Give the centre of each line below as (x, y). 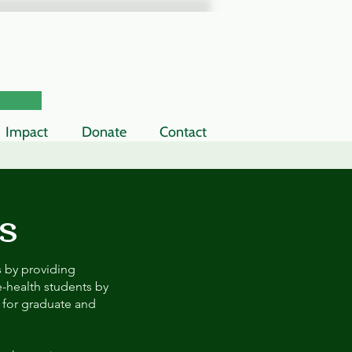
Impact (27, 132)
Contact (183, 132)
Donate (104, 132)
